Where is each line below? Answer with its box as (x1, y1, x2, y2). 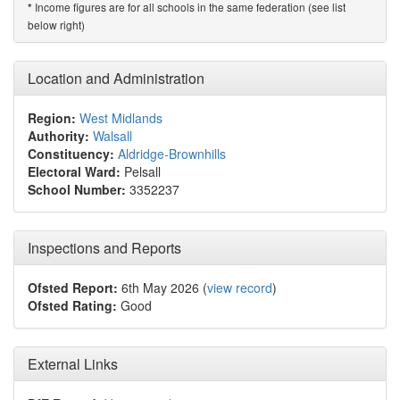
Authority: (28, 127, 89, 145)
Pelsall (121, 162, 161, 180)
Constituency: (28, 145, 114, 162)
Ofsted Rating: (28, 296, 117, 314)
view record (207, 279, 272, 296)
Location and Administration (28, 68, 204, 88)
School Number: (28, 180, 126, 198)
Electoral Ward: (28, 162, 121, 180)
